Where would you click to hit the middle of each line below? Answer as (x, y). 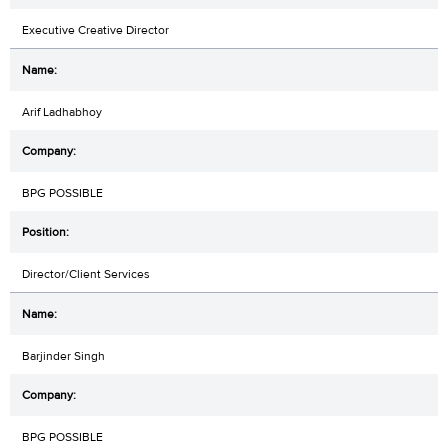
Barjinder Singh (63, 356)
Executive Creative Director (95, 30)
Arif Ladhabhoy (62, 112)
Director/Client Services (86, 274)
